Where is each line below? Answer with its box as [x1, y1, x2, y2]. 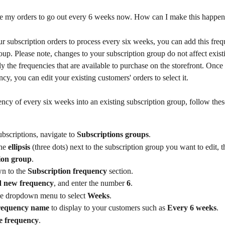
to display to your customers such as [49, 203, 167, 212]
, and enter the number [54, 179, 127, 188]
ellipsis [8, 142, 30, 151]
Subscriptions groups [77, 130, 149, 139]
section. [109, 166, 133, 175]
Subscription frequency [28, 166, 109, 175]
